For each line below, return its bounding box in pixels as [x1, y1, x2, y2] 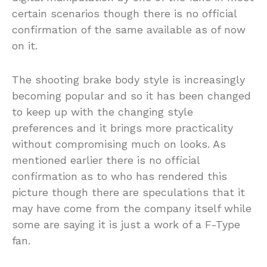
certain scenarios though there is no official [12, 7, 237, 20]
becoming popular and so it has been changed [12, 89, 251, 103]
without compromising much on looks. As [12, 138, 226, 151]
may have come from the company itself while [12, 202, 252, 215]
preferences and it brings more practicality [12, 122, 233, 135]
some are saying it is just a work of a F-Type [12, 218, 240, 231]
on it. [12, 39, 38, 52]
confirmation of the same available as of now [12, 23, 246, 36]
